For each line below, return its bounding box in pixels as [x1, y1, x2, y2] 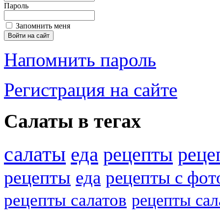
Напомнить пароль [4, 49, 156, 70]
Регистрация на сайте [4, 79, 177, 100]
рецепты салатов [4, 191, 127, 210]
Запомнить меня [16, 21, 70, 30]
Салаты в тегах [4, 110, 141, 133]
